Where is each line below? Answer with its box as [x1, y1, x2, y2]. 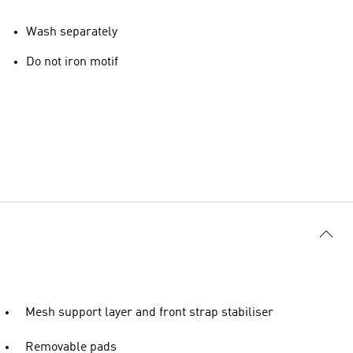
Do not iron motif [26, 55, 118, 69]
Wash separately [26, 25, 117, 39]
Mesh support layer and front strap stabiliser [25, 306, 273, 319]
